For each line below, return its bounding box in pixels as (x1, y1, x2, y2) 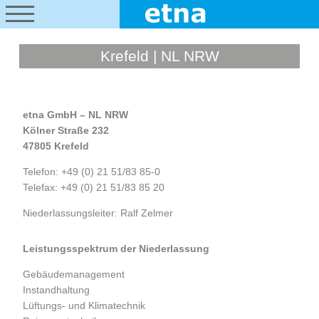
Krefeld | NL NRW (100, 48, 219, 64)
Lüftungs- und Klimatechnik (23, 300, 146, 311)
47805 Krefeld (23, 140, 90, 152)
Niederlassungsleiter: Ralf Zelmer (23, 207, 174, 219)
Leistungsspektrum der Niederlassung (23, 243, 210, 254)
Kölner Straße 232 (23, 125, 110, 136)
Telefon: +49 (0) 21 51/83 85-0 (23, 166, 161, 177)
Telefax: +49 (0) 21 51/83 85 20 (23, 182, 165, 193)
